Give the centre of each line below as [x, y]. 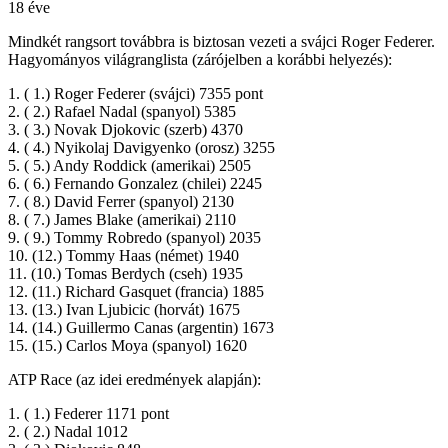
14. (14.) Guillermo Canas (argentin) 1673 [141, 328]
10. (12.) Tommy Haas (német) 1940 [123, 256]
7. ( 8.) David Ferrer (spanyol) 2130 [121, 202]
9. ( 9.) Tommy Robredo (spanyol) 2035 [134, 238]
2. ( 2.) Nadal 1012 [68, 432]
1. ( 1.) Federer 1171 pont [88, 414]
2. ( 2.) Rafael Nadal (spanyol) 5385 [122, 112]
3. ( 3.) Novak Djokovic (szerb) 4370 [125, 130]
